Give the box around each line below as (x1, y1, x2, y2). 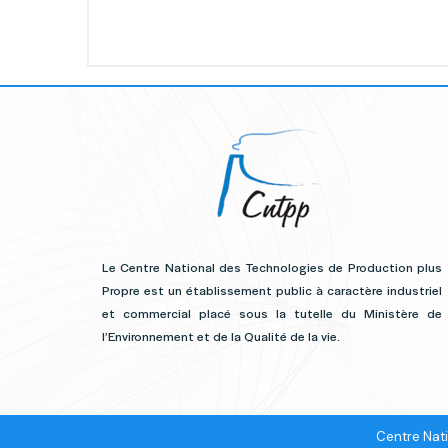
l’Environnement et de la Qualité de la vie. (102, 326, 340, 345)
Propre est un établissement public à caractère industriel (102, 280, 442, 299)
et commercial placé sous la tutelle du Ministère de (102, 303, 442, 322)
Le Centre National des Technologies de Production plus (102, 257, 442, 276)
